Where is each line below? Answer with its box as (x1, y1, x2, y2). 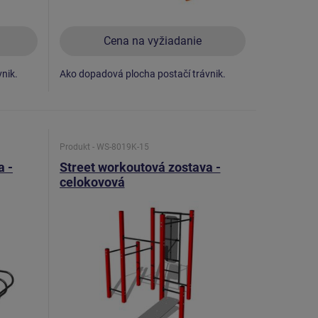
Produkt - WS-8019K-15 (59, 142, 149, 152)
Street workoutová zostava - (59, 159, 221, 175)
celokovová (59, 174, 125, 190)
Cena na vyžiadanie (103, 33, 202, 48)
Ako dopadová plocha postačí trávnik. (59, 67, 226, 79)
